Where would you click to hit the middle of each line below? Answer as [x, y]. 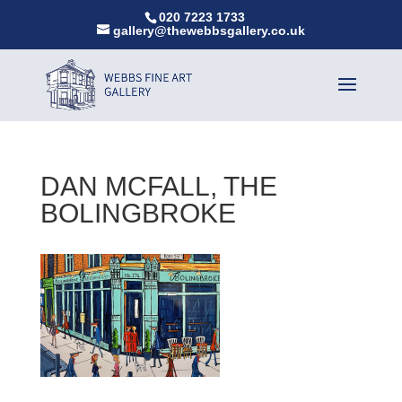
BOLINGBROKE [138, 213]
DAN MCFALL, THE [158, 186]
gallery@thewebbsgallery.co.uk [209, 30]
